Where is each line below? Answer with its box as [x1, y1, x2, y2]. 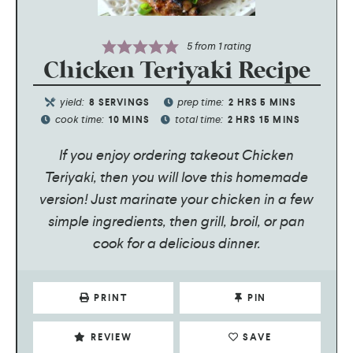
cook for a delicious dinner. [92, 233, 261, 252]
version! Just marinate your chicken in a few [39, 189, 314, 208]
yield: [60, 95, 87, 109]
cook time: [54, 112, 106, 126]
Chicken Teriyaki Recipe [43, 59, 310, 84]
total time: [174, 112, 225, 126]
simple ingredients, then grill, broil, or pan [48, 211, 305, 230]
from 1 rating [192, 39, 252, 54]
